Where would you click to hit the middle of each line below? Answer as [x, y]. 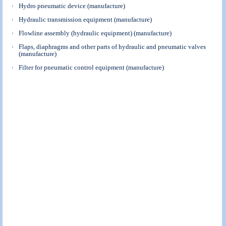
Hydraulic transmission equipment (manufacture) [86, 20]
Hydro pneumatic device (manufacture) [72, 6]
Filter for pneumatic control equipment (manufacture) [92, 68]
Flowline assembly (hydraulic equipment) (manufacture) [95, 33]
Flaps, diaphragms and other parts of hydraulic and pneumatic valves [112, 47]
